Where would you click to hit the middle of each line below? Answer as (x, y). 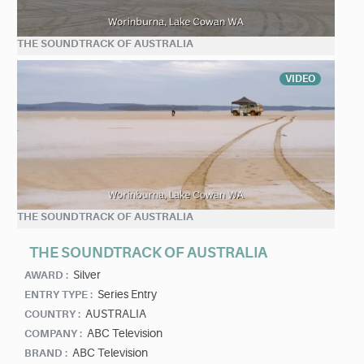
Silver (87, 275)
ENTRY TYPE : (58, 295)
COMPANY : (53, 334)
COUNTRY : (52, 314)
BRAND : (46, 353)
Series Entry (127, 295)
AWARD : (46, 275)
